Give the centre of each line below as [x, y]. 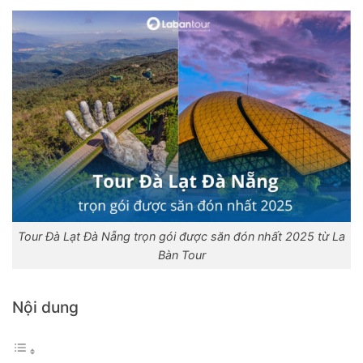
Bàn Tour [181, 254]
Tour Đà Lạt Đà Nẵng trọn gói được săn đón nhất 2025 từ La [181, 236]
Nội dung [45, 307]
